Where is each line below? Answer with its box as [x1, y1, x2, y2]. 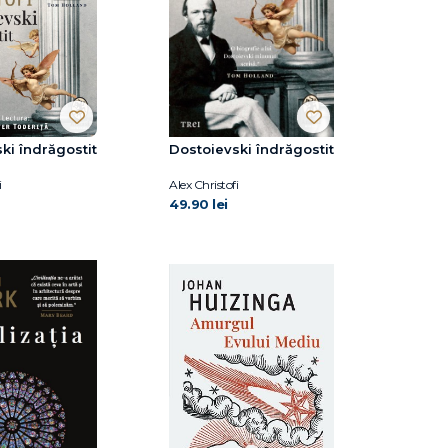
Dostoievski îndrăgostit [169, 141, 334, 158]
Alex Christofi [169, 177, 238, 193]
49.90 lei [169, 196, 228, 213]
